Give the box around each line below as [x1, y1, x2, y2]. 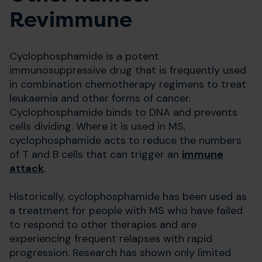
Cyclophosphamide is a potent [9, 49, 159, 63]
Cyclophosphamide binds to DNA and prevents [9, 105, 237, 119]
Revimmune [9, 6, 132, 33]
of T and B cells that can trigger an [9, 147, 182, 161]
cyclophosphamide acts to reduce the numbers [9, 133, 242, 147]
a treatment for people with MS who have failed [9, 204, 243, 218]
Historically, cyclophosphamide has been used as [9, 189, 247, 204]
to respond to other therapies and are [9, 218, 196, 232]
